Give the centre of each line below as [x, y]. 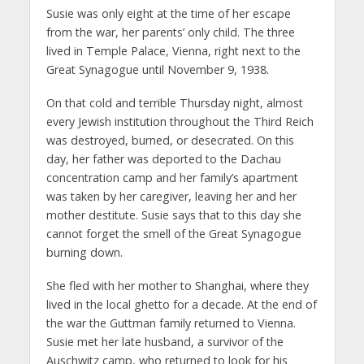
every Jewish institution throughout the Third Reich [180, 121]
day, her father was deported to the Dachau [163, 158]
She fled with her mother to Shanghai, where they [177, 285]
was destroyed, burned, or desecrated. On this [170, 140]
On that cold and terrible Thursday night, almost [174, 102]
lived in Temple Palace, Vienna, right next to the [173, 51]
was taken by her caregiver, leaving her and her [171, 196]
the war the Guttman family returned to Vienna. [171, 323]
